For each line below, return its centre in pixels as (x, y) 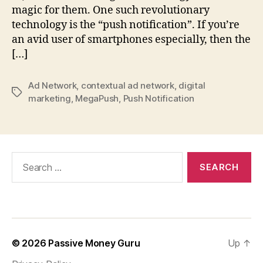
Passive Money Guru (94, 243)
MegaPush (97, 98)
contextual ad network (127, 85)
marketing (50, 98)
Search (23, 157)
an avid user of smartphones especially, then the (131, 39)
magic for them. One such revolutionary (111, 10)
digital (192, 85)
